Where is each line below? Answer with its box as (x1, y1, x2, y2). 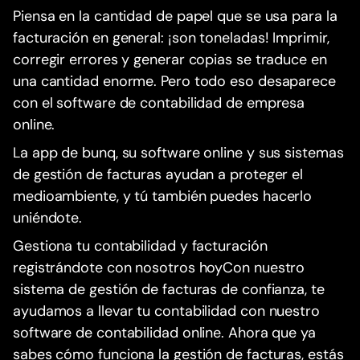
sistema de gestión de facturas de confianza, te (13, 280, 325, 300)
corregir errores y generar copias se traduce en (13, 50, 327, 70)
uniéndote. (13, 208, 83, 228)
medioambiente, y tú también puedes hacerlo (13, 186, 313, 207)
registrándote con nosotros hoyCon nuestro (13, 258, 305, 278)
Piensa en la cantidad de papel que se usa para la (13, 6, 337, 27)
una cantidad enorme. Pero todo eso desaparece (13, 72, 336, 92)
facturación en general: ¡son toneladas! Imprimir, (13, 28, 329, 48)
